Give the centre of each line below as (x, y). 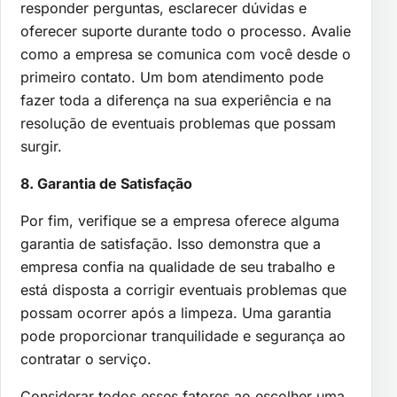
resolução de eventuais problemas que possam (178, 124)
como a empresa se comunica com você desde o (186, 54)
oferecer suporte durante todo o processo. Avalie (186, 31)
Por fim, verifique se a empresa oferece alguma (180, 221)
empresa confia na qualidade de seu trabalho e (178, 267)
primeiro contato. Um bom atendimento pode (172, 78)
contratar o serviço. (86, 359)
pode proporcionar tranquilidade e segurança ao (183, 336)
